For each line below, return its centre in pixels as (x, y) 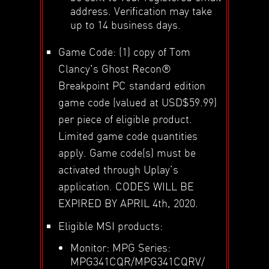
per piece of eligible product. (125, 118)
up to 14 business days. (126, 24)
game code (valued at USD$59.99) (138, 101)
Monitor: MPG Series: (121, 247)
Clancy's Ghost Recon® (115, 68)
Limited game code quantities (128, 135)
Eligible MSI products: (111, 225)
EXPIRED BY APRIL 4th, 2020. (128, 202)
